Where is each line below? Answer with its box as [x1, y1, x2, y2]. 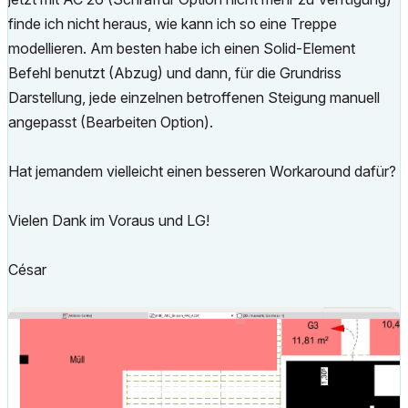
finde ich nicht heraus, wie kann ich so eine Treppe [8, 15, 337, 33]
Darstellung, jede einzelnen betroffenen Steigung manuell [8, 88, 380, 107]
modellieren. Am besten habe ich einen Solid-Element [8, 39, 355, 57]
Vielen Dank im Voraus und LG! [8, 211, 209, 229]
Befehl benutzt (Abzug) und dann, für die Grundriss [8, 64, 342, 82]
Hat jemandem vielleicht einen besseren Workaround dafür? [8, 162, 396, 180]
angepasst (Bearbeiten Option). [8, 113, 213, 131]
